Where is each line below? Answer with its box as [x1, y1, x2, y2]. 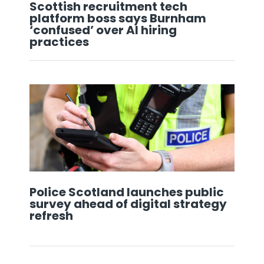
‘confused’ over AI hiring [29, 21, 177, 38]
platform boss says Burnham [29, 9, 206, 27]
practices [29, 33, 91, 50]
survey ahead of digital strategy [29, 195, 227, 212]
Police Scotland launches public [29, 183, 224, 200]
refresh [29, 207, 75, 224]
